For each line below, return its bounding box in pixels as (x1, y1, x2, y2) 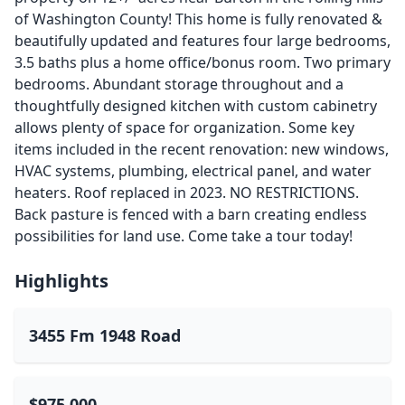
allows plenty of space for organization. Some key (14, 118, 354, 137)
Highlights (14, 268, 108, 293)
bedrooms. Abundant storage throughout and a (14, 74, 344, 94)
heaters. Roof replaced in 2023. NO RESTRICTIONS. (14, 183, 359, 202)
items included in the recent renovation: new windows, (14, 139, 389, 159)
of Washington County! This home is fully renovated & (14, 9, 382, 29)
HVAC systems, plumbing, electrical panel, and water (14, 161, 372, 181)
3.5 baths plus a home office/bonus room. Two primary (14, 52, 391, 72)
